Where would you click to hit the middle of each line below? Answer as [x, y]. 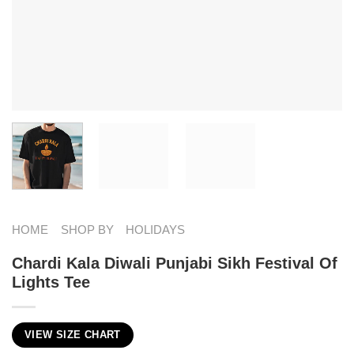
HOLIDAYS [156, 229]
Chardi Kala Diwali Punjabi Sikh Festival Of [175, 263]
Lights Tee [51, 282]
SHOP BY [87, 229]
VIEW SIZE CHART [73, 335]
